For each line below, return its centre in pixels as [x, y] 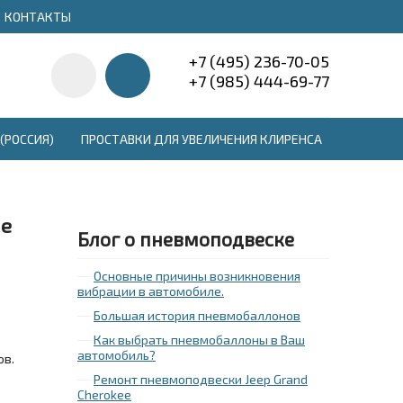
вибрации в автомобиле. [151, 291]
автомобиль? [116, 355]
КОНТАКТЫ [38, 17]
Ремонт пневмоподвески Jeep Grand [201, 379]
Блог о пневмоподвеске [186, 239]
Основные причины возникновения [197, 276]
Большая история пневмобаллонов [197, 315]
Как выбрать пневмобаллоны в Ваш [199, 340]
